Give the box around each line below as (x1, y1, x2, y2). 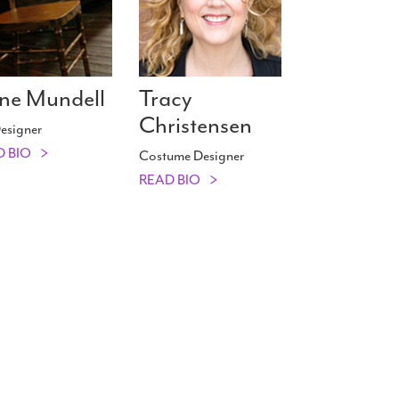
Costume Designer (139, 147, 244, 166)
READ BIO (139, 171, 200, 190)
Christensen (139, 110, 252, 141)
